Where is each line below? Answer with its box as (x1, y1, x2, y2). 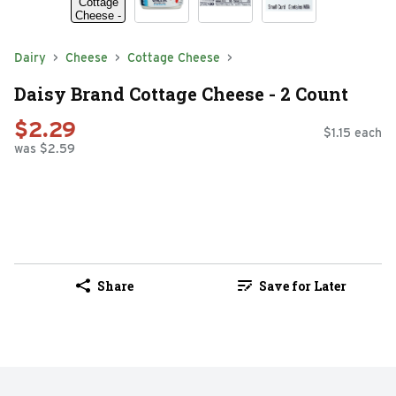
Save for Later (258, 277, 346, 294)
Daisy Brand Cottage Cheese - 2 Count (14, 81, 348, 105)
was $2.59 (14, 141, 75, 156)
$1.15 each (324, 126, 382, 141)
